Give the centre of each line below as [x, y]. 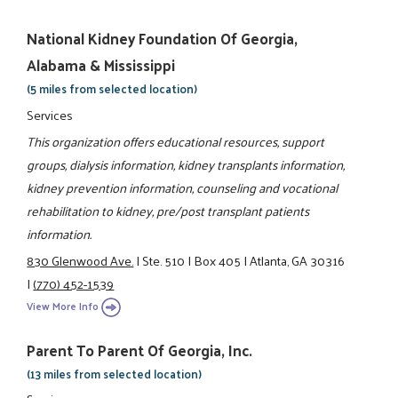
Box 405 [218, 261]
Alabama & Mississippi [101, 65]
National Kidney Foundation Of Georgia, [163, 39]
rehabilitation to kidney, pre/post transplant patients [168, 210]
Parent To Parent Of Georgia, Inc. [140, 350]
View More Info [63, 306]
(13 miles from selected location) [115, 373]
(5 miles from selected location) [112, 89]
